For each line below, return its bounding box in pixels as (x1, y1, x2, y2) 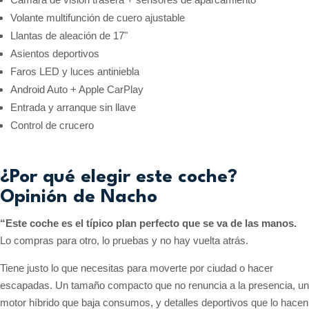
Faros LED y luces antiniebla (10, 65, 139, 77)
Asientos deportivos (10, 47, 99, 59)
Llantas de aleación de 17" (10, 29, 128, 41)
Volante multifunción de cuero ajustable (10, 11, 185, 23)
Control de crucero (10, 119, 94, 131)
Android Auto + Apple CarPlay (10, 83, 143, 95)
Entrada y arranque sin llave (10, 101, 136, 113)
